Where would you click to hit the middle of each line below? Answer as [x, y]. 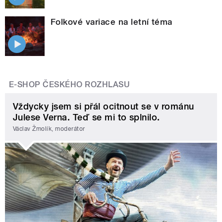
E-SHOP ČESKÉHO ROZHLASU [70, 84]
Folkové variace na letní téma [111, 22]
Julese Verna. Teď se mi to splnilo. [86, 117]
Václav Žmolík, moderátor [49, 129]
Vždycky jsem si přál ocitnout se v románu [104, 106]
